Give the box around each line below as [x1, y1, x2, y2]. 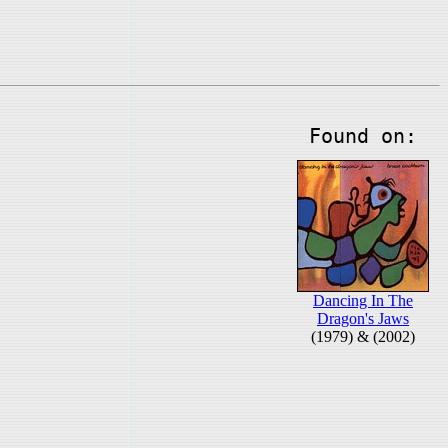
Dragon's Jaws [317, 310, 409, 327]
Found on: [309, 124, 417, 148]
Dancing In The [313, 292, 413, 309]
